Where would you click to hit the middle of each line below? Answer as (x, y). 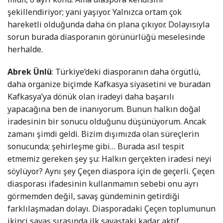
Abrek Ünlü (30, 72)
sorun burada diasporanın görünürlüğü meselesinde (106, 37)
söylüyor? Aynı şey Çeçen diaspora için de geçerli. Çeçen (111, 171)
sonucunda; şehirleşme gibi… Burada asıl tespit (96, 147)
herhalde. (25, 50)
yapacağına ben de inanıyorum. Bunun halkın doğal (104, 109)
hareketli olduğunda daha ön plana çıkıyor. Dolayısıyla (109, 25)
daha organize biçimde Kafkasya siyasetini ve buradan (109, 84)
